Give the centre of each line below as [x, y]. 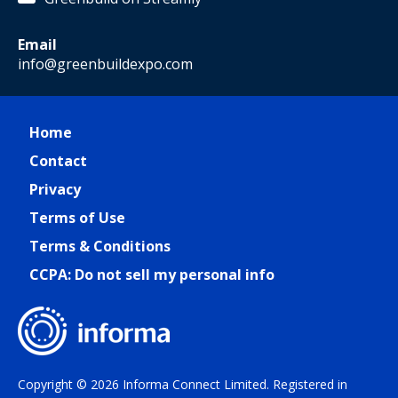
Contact [58, 161]
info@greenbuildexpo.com [105, 64]
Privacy [55, 189]
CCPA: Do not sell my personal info [152, 275]
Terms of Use [77, 218]
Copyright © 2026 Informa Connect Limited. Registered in [183, 384]
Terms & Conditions [100, 246]
